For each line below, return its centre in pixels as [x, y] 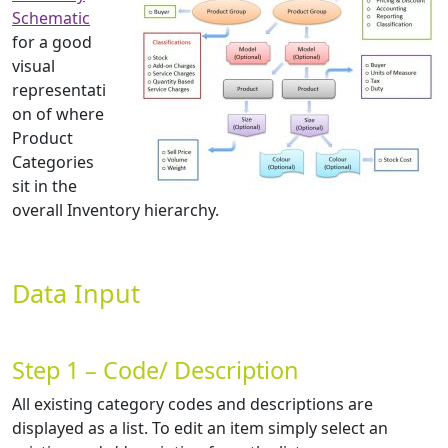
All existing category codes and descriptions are [192, 404]
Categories [53, 162]
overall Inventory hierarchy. [115, 210]
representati [59, 90]
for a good [52, 42]
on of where [58, 114]
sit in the [44, 186]
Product [42, 138]
